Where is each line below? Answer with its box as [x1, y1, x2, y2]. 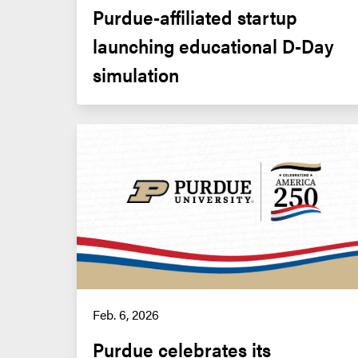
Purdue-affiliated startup [93, 2, 297, 30]
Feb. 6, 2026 [93, 304, 159, 324]
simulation [93, 60, 179, 88]
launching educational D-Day [93, 31, 334, 59]
